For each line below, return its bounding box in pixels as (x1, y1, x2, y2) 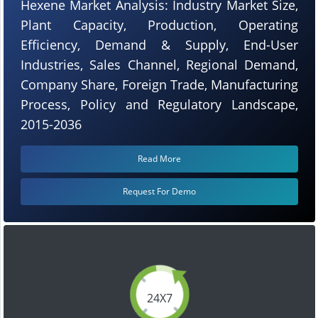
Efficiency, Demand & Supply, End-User (21, 35, 298, 53)
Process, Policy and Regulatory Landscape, (21, 95, 298, 113)
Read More (138, 152, 181, 165)
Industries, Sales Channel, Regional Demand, (21, 55, 298, 73)
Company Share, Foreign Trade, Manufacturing (21, 75, 298, 93)
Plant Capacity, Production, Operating (21, 16, 298, 33)
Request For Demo (123, 185, 196, 197)
